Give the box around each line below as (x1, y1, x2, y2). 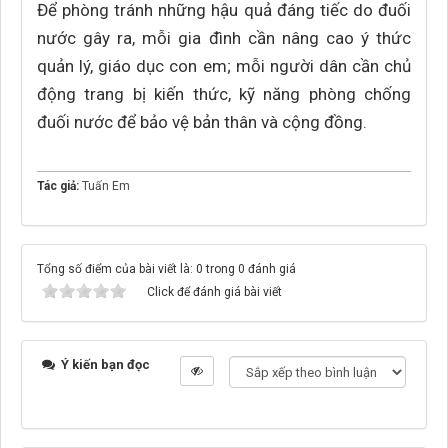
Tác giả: (37, 179, 82, 193)
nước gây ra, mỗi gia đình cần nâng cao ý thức (37, 28, 411, 48)
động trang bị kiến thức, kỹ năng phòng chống (37, 84, 411, 104)
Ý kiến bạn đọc (58, 357, 150, 372)
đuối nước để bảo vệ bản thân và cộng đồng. (37, 112, 367, 132)
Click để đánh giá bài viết (147, 285, 282, 299)
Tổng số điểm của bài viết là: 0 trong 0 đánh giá (37, 262, 296, 276)
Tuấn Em (82, 179, 130, 193)
